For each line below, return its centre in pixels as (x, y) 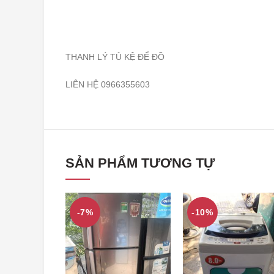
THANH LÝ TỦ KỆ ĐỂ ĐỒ (115, 57)
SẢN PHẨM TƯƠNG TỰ (140, 163)
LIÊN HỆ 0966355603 (108, 85)
